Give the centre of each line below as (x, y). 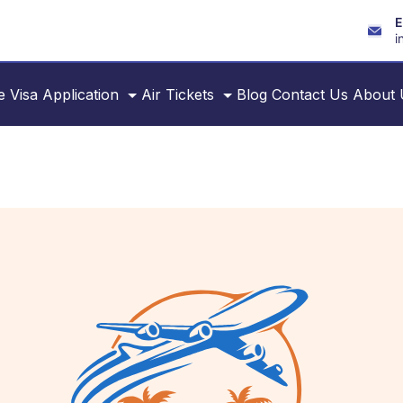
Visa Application (64, 94)
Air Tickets (177, 94)
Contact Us (309, 94)
